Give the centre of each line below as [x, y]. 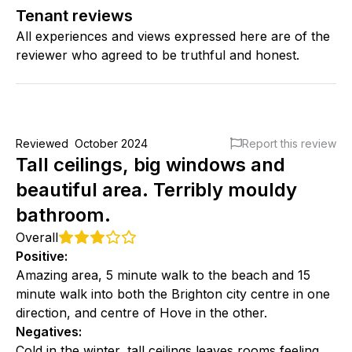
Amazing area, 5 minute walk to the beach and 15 [163, 275]
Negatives [47, 331]
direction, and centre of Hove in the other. [141, 312]
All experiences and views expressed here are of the [173, 36]
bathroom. [63, 214]
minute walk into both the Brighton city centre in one [173, 293]
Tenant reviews [74, 15]
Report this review [289, 143]
